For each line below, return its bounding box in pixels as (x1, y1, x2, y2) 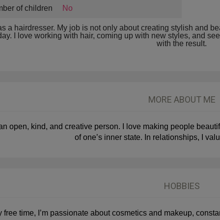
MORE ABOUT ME (148, 94, 216, 105)
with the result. (157, 39, 207, 48)
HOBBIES (164, 181, 200, 191)
